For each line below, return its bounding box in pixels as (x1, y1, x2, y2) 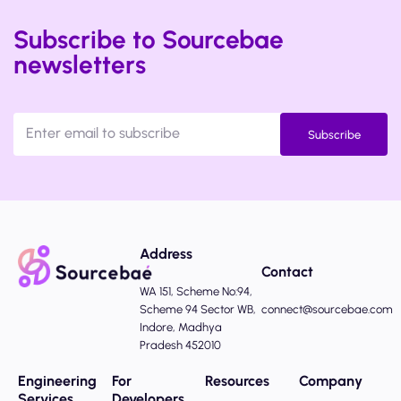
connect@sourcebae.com (261, 303, 393, 317)
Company (298, 372, 363, 390)
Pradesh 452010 (140, 338, 221, 353)
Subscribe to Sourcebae (13, 24, 284, 55)
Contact (261, 263, 313, 281)
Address (140, 245, 192, 263)
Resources (205, 372, 269, 390)
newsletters (13, 49, 146, 81)
